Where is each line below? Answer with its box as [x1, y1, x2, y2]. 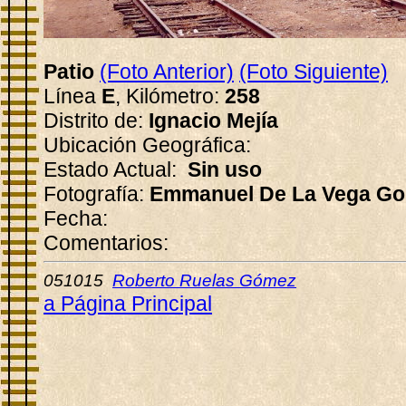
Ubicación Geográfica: [43, 133, 251, 157]
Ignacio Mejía [149, 109, 278, 132]
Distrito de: [43, 109, 149, 132]
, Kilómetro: [115, 84, 225, 108]
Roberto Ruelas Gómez [112, 271, 296, 290]
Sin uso [182, 158, 262, 181]
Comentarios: [43, 231, 174, 255]
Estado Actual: [43, 158, 182, 181]
